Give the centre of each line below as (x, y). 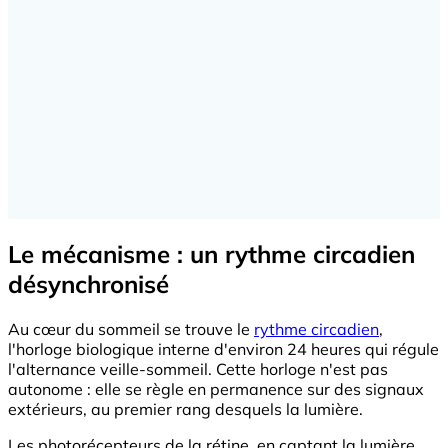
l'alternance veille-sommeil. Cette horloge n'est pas (198, 368)
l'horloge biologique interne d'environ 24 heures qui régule (223, 348)
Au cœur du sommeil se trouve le (131, 328)
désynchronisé (88, 283)
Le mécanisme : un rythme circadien (211, 253)
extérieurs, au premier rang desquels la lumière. (185, 408)
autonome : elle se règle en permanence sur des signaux (216, 388)
